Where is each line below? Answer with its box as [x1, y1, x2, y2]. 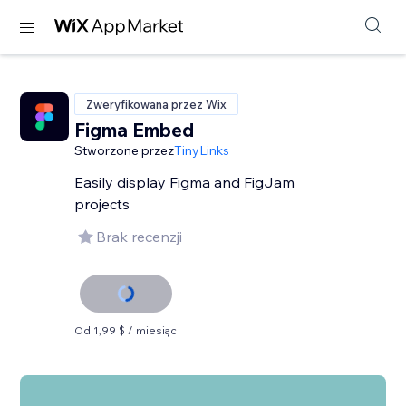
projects [74, 195, 130, 213]
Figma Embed [74, 118, 195, 141]
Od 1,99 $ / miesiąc [74, 324, 178, 337]
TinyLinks [174, 142, 230, 159]
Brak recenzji [96, 227, 183, 246]
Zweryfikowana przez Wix [86, 97, 227, 111]
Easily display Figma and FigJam [74, 173, 295, 191]
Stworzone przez [74, 142, 175, 159]
